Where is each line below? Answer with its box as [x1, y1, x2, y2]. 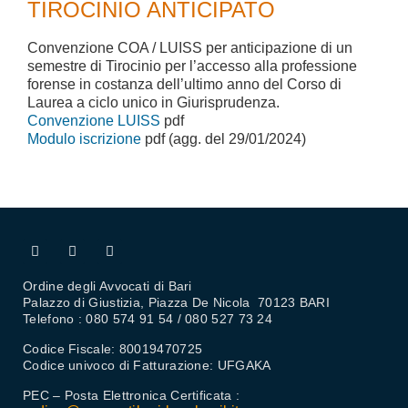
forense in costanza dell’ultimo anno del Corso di [27, 76, 342, 92]
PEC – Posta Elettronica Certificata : [23, 388, 240, 403]
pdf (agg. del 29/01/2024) [141, 131, 306, 147]
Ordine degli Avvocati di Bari [23, 279, 192, 293]
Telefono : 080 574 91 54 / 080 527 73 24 [23, 311, 272, 326]
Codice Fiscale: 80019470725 [23, 342, 203, 356]
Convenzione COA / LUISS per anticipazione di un [27, 40, 352, 56]
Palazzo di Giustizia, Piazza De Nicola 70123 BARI [23, 295, 330, 310]
